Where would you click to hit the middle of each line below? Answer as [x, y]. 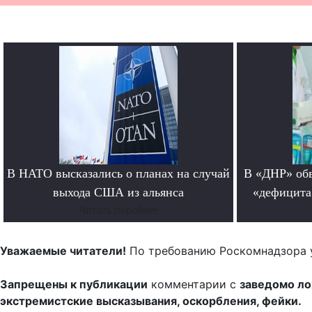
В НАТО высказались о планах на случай [118, 174]
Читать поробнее [118, 210]
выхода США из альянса [118, 193]
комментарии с [194, 284]
